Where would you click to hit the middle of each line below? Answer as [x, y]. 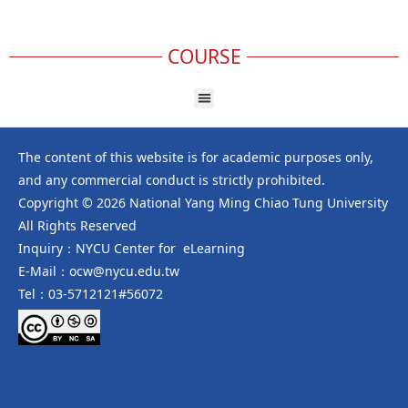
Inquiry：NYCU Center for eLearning [132, 249]
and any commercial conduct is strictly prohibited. [172, 180]
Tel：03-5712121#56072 [91, 294]
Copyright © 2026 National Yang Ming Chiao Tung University [203, 203]
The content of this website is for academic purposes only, [196, 158]
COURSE [204, 56]
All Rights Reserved [77, 226]
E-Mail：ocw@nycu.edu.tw [99, 271]
